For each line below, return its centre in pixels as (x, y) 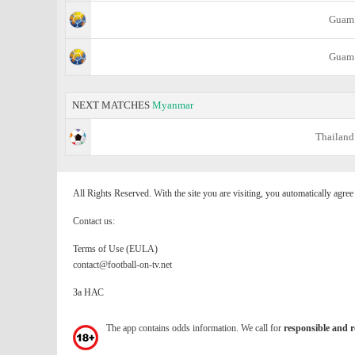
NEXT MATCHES (112, 105)
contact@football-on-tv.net (122, 265)
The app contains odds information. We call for (195, 328)
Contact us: (94, 221)
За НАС (88, 292)
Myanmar (173, 105)
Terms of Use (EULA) (115, 249)
